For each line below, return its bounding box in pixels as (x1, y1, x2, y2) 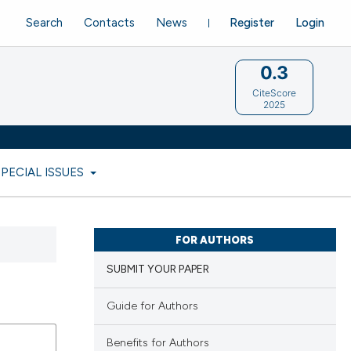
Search (26, 15, 63, 30)
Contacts (84, 15, 135, 30)
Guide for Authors (106, 299, 198, 313)
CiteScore (252, 86, 297, 99)
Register (229, 15, 274, 30)
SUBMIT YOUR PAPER (106, 262, 209, 277)
